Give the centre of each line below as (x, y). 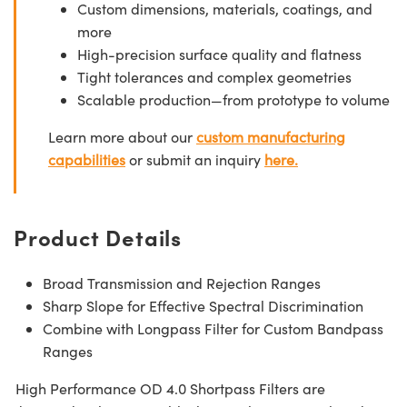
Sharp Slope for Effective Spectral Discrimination (203, 305)
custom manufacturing (271, 136)
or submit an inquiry (195, 159)
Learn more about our (122, 136)
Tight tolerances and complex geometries (214, 76)
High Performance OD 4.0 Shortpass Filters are (169, 388)
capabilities (87, 159)
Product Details (98, 236)
